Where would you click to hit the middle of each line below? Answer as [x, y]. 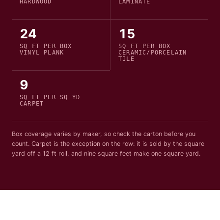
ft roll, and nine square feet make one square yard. [125, 154]
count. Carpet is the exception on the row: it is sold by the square [108, 144]
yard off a [27, 154]
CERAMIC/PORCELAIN [153, 52]
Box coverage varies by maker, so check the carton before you [104, 134]
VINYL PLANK [42, 52]
